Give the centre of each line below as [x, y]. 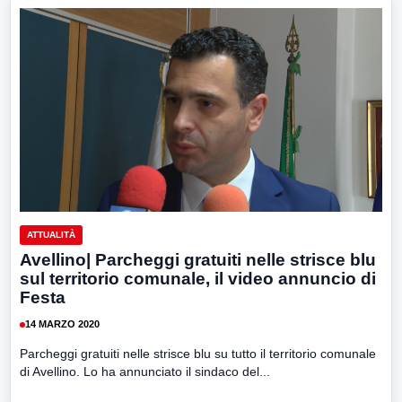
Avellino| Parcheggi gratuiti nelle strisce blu [198, 259]
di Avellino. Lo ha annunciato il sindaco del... [145, 371]
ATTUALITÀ [51, 234]
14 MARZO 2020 [62, 324]
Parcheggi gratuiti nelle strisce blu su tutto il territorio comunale [198, 353]
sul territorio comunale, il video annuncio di [198, 278]
